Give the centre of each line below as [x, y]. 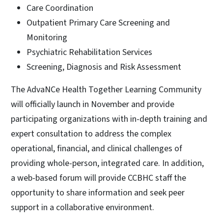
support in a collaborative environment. [88, 207]
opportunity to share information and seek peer [98, 192]
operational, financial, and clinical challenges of [96, 148]
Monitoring [47, 37]
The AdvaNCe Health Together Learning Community [106, 89]
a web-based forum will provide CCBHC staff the [98, 178]
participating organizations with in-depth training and [109, 119]
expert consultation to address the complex [91, 134]
